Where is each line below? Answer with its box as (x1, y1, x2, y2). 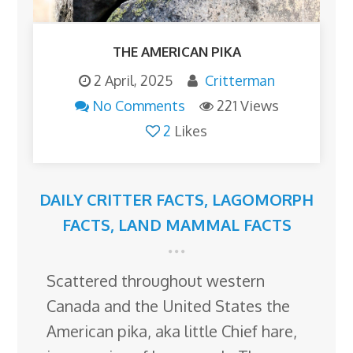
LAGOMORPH (212, 188, 314, 210)
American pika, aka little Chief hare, (46, 320, 298, 341)
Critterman (204, 71, 275, 89)
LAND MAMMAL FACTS (117, 214, 292, 235)
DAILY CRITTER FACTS (39, 188, 204, 210)
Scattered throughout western (46, 269, 266, 291)
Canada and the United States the (46, 295, 291, 316)
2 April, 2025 (93, 71, 173, 89)
